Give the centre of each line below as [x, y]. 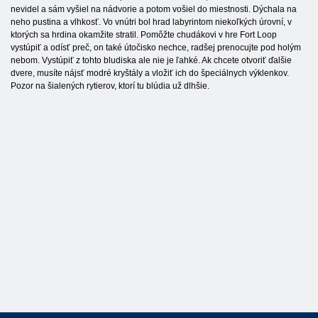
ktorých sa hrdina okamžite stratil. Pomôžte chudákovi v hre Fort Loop [144, 34]
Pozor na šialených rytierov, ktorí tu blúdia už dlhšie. [110, 86]
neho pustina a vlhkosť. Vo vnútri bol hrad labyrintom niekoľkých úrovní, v [151, 22]
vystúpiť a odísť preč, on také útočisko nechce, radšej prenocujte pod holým [156, 47]
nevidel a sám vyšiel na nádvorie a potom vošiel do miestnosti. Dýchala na [154, 9]
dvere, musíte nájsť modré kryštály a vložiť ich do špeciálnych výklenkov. [150, 73]
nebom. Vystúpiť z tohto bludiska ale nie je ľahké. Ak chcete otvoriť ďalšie [151, 60]
